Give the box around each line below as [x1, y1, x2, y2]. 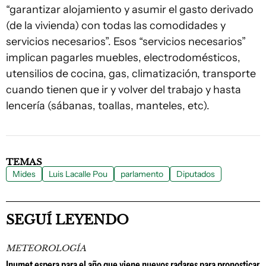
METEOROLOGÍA [6, 243, 86, 254]
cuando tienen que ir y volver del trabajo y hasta [6, 83, 241, 96]
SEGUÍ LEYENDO [6, 212, 129, 228]
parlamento [121, 169, 163, 179]
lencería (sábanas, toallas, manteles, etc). [6, 99, 212, 112]
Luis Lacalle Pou [49, 169, 107, 179]
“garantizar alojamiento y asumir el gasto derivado [6, 3, 254, 16]
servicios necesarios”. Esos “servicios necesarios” [6, 35, 246, 48]
